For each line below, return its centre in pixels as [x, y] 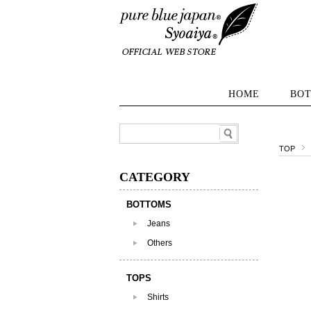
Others [160, 243]
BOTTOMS [149, 204]
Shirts [158, 297]
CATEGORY [155, 177]
